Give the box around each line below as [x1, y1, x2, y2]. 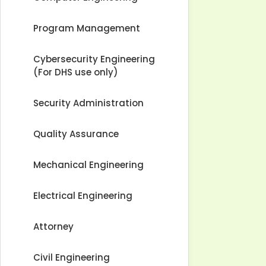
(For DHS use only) [33, 66, 118, 78]
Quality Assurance [33, 128, 119, 140]
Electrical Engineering [33, 189, 132, 202]
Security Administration [33, 97, 144, 109]
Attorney [33, 220, 74, 233]
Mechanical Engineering [33, 159, 144, 171]
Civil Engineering [33, 251, 110, 264]
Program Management [33, 22, 140, 34]
